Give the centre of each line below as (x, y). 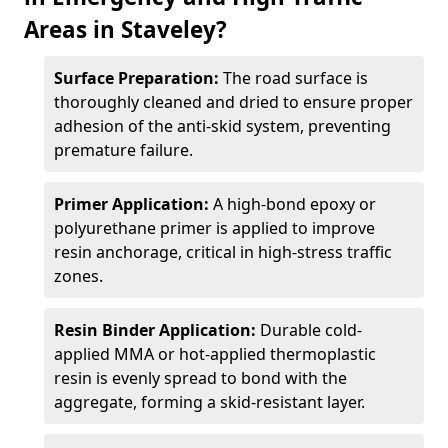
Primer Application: (133, 204)
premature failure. (123, 150)
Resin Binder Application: (157, 330)
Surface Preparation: (138, 78)
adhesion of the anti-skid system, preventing (222, 126)
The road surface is (295, 78)
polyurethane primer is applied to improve (214, 228)
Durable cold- (311, 330)
